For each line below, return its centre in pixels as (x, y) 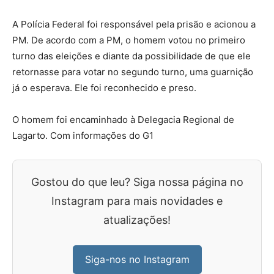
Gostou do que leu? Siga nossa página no (137, 182)
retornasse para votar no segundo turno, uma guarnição (133, 72)
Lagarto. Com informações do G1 (83, 135)
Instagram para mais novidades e (137, 201)
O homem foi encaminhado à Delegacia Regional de (123, 120)
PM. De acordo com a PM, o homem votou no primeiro (129, 40)
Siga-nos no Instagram (137, 259)
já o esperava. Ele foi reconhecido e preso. (104, 88)
